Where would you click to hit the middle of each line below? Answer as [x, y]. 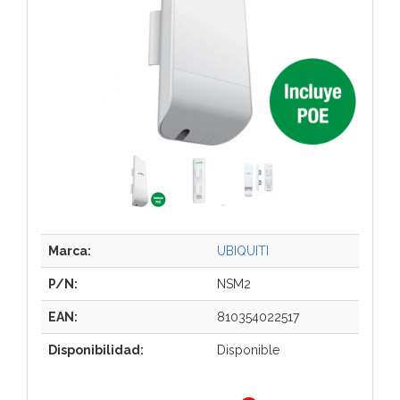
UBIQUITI [243, 250]
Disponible [248, 350]
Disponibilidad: [96, 350]
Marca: [70, 250]
